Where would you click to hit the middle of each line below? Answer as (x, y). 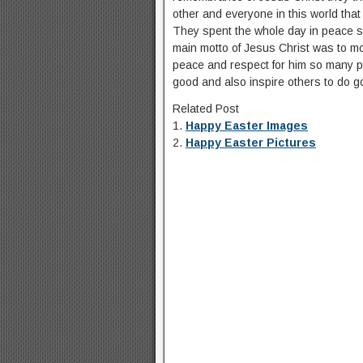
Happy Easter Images (247, 126)
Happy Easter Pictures (251, 143)
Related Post (206, 109)
